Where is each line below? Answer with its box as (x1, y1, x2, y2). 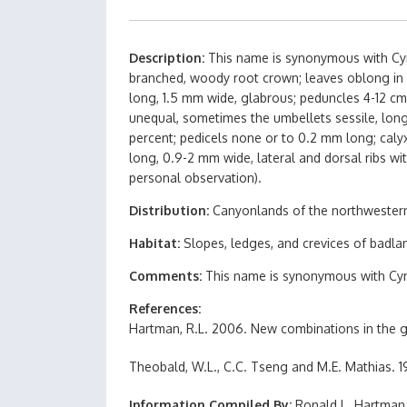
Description (129, 50, 202, 65)
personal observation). (129, 170, 262, 185)
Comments (129, 268, 199, 283)
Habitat (129, 235, 177, 251)
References (129, 301, 198, 316)
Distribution (129, 203, 206, 218)
